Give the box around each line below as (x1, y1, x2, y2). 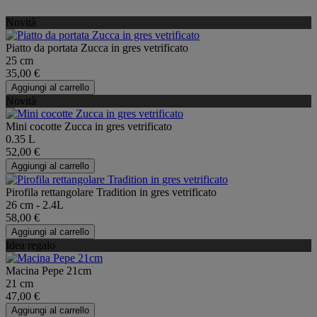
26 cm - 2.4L (6, 198, 64, 211)
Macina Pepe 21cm (6, 264, 91, 277)
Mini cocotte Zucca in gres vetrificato (6, 120, 172, 132)
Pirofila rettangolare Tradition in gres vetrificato (6, 185, 217, 198)
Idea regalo (6, 238, 55, 251)
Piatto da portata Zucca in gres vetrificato (6, 41, 188, 54)
